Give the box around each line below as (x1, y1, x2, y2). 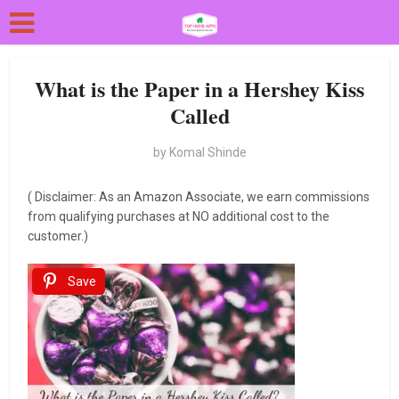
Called (169, 100, 230, 131)
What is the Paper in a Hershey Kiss (35, 73, 364, 104)
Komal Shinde (168, 145, 247, 159)
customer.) (28, 229, 92, 243)
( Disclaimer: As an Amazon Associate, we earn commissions (28, 190, 370, 204)
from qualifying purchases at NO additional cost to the (28, 209, 330, 224)
